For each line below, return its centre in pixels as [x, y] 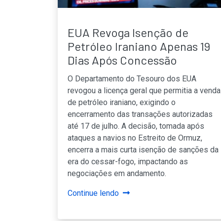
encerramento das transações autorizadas [140, 114]
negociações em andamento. [117, 173]
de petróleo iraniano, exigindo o [122, 102]
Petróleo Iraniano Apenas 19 [139, 46]
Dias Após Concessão [122, 60]
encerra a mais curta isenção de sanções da [143, 149]
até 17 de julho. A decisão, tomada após [136, 126]
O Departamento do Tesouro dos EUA [132, 78]
